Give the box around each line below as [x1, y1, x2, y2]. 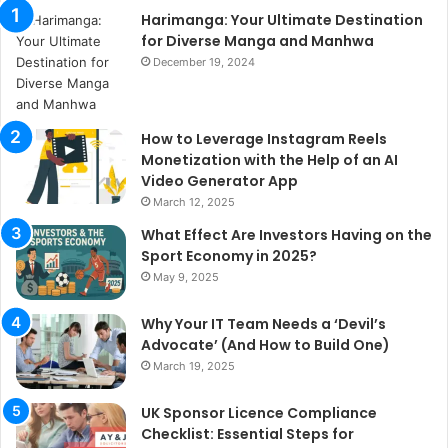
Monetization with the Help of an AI [141, 149, 398, 170]
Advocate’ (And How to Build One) [141, 334, 390, 355]
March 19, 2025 [153, 358, 235, 373]
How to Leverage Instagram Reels [141, 128, 387, 149]
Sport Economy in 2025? [141, 245, 317, 266]
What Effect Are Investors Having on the [141, 224, 432, 245]
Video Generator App [141, 170, 298, 191]
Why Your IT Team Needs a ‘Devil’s [141, 313, 386, 334]
